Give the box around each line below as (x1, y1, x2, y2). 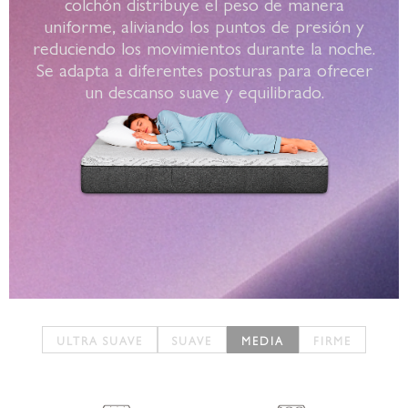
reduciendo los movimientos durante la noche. (33, 33, 375, 60)
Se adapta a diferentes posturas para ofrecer (36, 55, 372, 82)
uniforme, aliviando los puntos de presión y (44, 11, 364, 38)
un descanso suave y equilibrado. (84, 76, 324, 104)
